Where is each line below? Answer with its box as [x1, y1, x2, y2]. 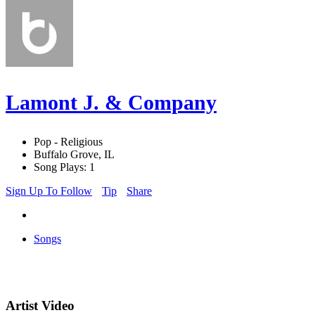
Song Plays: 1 [34, 161, 95, 174]
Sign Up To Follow [6, 185, 92, 198]
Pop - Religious [34, 136, 103, 148]
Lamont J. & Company [6, 91, 217, 115]
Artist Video [6, 298, 75, 314]
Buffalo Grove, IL [34, 148, 115, 161]
